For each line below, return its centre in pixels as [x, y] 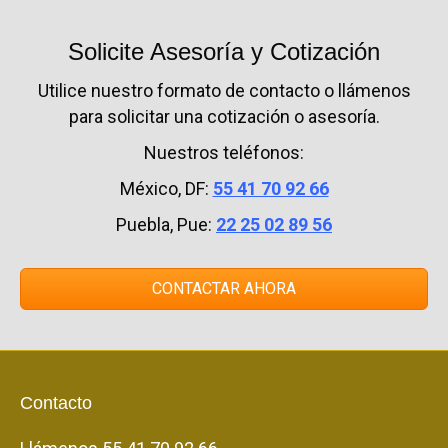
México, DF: [166, 188]
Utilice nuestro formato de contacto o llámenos [224, 90]
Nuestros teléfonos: [224, 152]
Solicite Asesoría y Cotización [224, 51]
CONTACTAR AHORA [224, 288]
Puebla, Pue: [166, 224]
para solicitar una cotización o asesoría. [224, 116]
